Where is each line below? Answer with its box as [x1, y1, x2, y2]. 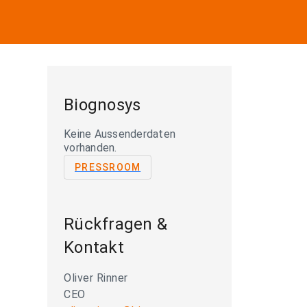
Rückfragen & [64, 214, 167, 234]
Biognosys [64, 95, 141, 114]
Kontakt [64, 238, 124, 257]
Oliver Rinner [64, 271, 128, 284]
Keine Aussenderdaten [64, 127, 175, 140]
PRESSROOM [75, 162, 141, 173]
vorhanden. [64, 141, 117, 154]
